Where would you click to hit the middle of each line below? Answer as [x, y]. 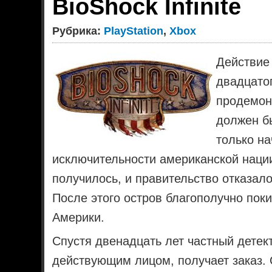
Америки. [79, 217]
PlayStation [134, 31]
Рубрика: [78, 31]
